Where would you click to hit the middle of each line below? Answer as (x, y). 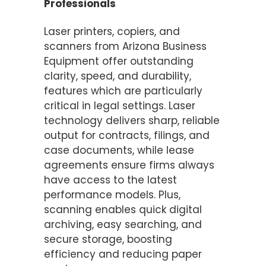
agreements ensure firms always (129, 165)
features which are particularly (123, 91)
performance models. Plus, (112, 194)
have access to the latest (110, 180)
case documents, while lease (119, 150)
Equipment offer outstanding (119, 61)
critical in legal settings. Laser (120, 105)
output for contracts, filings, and (127, 135)
